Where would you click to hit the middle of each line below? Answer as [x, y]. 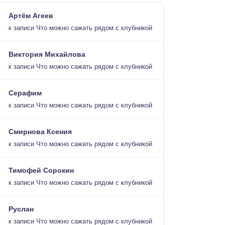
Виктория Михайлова [47, 54]
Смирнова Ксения [40, 132]
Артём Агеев [31, 16]
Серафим [25, 93]
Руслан [21, 209]
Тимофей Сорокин [41, 170]
